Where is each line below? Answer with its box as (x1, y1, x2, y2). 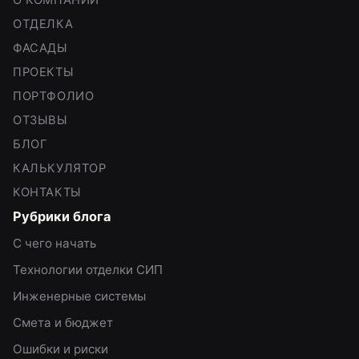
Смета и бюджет (13, 314, 113, 330)
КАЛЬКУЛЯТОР (13, 160, 107, 175)
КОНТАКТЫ (13, 184, 82, 200)
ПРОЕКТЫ (13, 64, 75, 79)
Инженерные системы (13, 288, 146, 304)
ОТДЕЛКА (13, 16, 74, 31)
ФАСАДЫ (13, 40, 68, 55)
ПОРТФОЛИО (13, 88, 95, 103)
